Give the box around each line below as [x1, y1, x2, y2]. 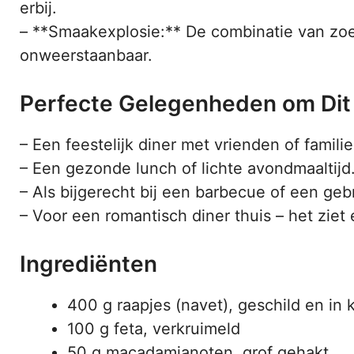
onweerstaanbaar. [20, 45, 153, 65]
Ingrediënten [20, 250, 157, 277]
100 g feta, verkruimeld [67, 318, 240, 338]
